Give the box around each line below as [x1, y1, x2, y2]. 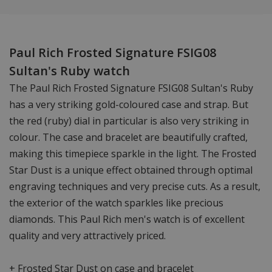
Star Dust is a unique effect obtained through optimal [9, 163, 253, 177]
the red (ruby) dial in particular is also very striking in [9, 114, 249, 127]
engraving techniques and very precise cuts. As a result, [9, 179, 260, 193]
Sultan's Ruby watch [9, 62, 130, 79]
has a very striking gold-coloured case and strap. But [9, 97, 248, 111]
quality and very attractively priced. [9, 228, 166, 242]
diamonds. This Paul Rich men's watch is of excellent [9, 212, 245, 226]
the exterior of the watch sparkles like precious [9, 195, 223, 209]
